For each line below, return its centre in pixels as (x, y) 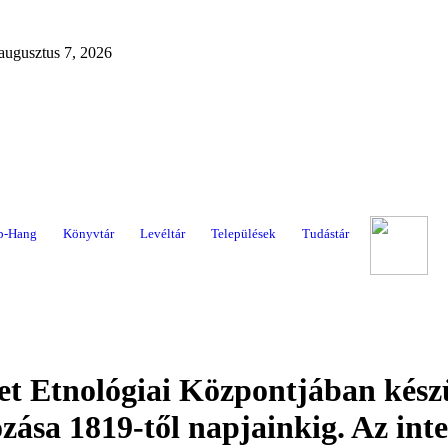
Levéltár (162, 233)
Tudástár (325, 233)
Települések (243, 233)
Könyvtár (88, 233)
